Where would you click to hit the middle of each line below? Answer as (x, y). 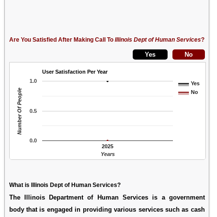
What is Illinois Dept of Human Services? (65, 185)
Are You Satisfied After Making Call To (62, 39)
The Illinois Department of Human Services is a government (107, 197)
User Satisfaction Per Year (75, 71)
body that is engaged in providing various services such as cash (107, 209)
